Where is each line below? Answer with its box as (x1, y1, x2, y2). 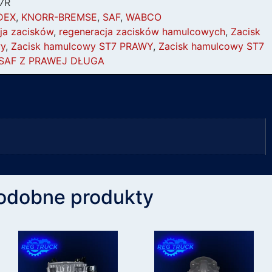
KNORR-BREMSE (21, 11, 97, 23)
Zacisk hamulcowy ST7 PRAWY (11, 40, 153, 52)
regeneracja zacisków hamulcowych (59, 25, 225, 38)
